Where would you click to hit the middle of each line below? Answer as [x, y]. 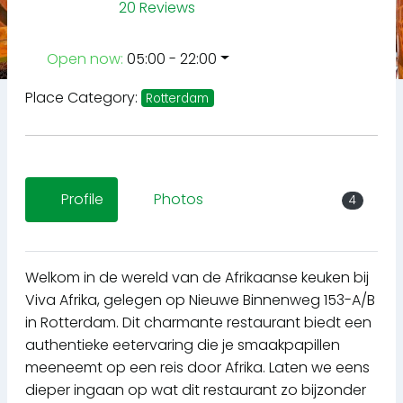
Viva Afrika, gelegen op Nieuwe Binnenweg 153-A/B [200, 300]
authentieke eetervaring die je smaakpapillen [183, 345]
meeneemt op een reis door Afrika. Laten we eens [197, 368]
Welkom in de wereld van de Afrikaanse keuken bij [197, 278]
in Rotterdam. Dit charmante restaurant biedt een [198, 323]
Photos [179, 200]
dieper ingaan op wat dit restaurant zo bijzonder [196, 390]
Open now [84, 58]
